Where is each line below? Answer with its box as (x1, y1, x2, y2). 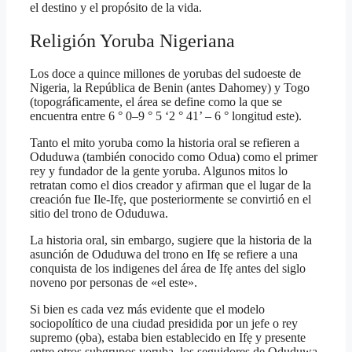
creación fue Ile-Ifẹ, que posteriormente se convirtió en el (30, 192, 311, 207)
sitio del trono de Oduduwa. (30, 207, 168, 221)
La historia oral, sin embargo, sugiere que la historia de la (30, 233, 312, 247)
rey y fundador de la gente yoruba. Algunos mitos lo (30, 164, 288, 178)
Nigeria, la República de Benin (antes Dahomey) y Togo (30, 81, 310, 95)
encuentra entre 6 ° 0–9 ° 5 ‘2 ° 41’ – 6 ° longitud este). (30, 109, 302, 123)
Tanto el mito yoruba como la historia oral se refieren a (30, 136, 299, 150)
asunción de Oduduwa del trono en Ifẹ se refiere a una (30, 247, 298, 262)
